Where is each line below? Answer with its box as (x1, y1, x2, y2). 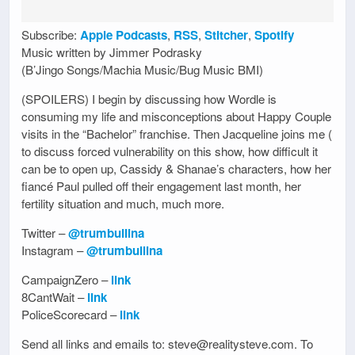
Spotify (254, 25, 294, 44)
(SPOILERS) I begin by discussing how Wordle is (21, 90, 277, 107)
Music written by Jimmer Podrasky (21, 43, 202, 60)
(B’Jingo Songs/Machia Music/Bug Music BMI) (21, 60, 263, 78)
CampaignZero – (21, 271, 111, 288)
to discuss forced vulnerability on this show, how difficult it (21, 142, 318, 159)
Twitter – (21, 223, 68, 241)
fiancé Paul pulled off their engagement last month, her (21, 177, 301, 194)
